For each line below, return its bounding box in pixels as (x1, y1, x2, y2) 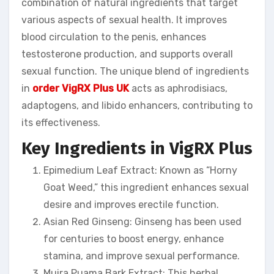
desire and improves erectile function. (43, 198, 219, 210)
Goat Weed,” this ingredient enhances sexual (43, 181, 249, 193)
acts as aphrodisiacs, (129, 83, 228, 95)
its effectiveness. (21, 117, 100, 129)
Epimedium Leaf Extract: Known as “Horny (43, 164, 237, 176)
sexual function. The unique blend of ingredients (21, 65, 249, 78)
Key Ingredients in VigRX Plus (21, 138, 253, 159)
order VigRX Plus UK (32, 83, 129, 95)
